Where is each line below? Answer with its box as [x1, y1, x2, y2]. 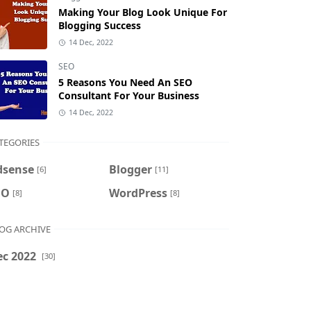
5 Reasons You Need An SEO [58, 76, 192, 89]
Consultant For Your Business [58, 89, 199, 102]
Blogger [108, 161, 152, 177]
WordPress [108, 185, 167, 201]
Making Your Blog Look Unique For [58, 6, 227, 19]
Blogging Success [58, 19, 141, 32]
